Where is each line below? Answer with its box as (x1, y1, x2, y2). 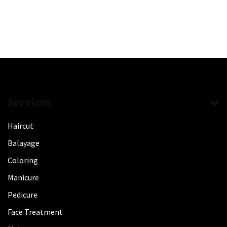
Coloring (8, 155, 38, 165)
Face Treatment (8, 207, 63, 217)
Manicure (8, 172, 39, 182)
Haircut (8, 121, 33, 131)
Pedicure (8, 190, 37, 200)
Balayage (8, 138, 40, 148)
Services (8, 95, 51, 109)
